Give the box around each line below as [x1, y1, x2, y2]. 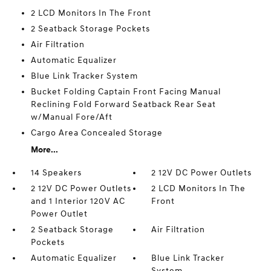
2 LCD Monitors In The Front [30, 7, 151, 18]
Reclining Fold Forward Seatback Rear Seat [30, 99, 216, 109]
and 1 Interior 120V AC [30, 195, 125, 206]
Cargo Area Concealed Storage [30, 127, 163, 138]
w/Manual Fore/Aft [30, 111, 113, 122]
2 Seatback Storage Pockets [30, 23, 150, 34]
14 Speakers [30, 167, 82, 178]
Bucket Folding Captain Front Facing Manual [30, 86, 221, 97]
